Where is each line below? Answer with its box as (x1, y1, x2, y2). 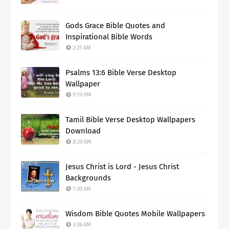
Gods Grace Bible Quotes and (65, 21, 165, 31)
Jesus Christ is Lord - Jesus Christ (65, 162, 179, 172)
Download (65, 126, 101, 136)
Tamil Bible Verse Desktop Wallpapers (65, 115, 195, 125)
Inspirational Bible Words (65, 32, 152, 42)
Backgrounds (65, 173, 111, 183)
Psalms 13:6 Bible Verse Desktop (65, 68, 176, 78)
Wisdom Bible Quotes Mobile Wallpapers (65, 209, 205, 219)
